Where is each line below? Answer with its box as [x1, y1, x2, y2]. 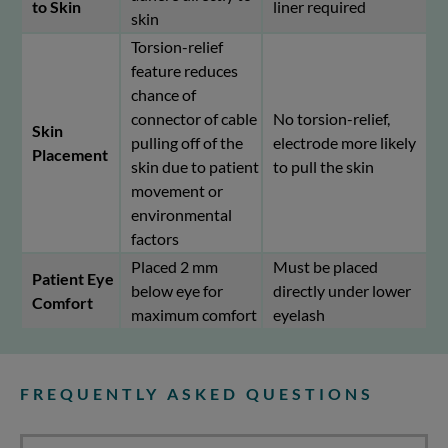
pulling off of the [131, 133, 243, 153]
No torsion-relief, [273, 109, 390, 129]
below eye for [131, 281, 223, 301]
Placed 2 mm [131, 257, 218, 277]
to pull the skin [273, 157, 374, 177]
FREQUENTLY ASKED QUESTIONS [20, 384, 374, 404]
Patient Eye [32, 269, 114, 289]
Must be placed [273, 257, 378, 277]
